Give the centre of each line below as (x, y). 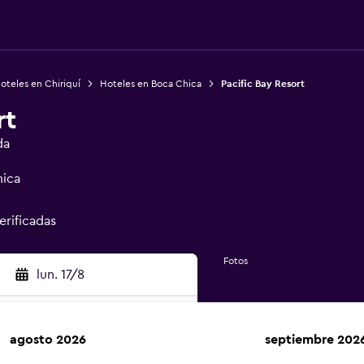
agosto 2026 (48, 340)
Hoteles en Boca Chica (150, 84)
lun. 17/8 (60, 275)
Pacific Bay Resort (262, 84)
